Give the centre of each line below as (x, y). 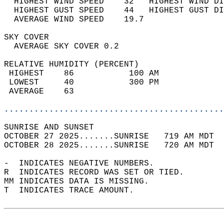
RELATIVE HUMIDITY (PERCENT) (76, 64)
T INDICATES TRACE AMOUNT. (74, 190)
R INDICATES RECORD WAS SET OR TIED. (99, 172)
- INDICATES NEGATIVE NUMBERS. (84, 163)
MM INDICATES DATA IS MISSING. (81, 181)
